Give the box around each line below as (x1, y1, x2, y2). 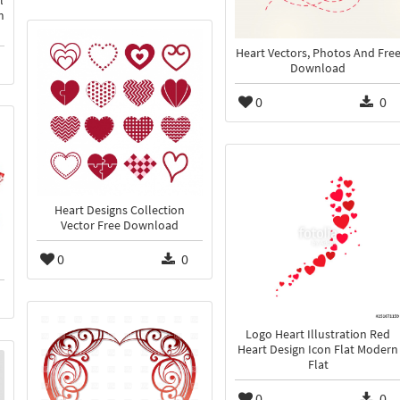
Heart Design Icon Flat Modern (237, 342, 398, 358)
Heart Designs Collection (54, 203, 185, 219)
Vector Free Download (61, 218, 179, 234)
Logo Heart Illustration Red (246, 327, 390, 343)
